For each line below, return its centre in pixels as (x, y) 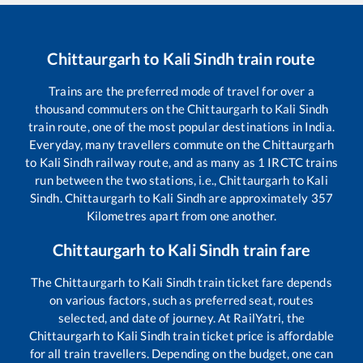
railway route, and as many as (175, 162)
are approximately (258, 198)
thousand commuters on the (111, 109)
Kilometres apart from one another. (181, 216)
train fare (275, 250)
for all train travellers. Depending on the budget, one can (181, 354)
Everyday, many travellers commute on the (146, 145)
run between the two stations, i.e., (127, 180)
